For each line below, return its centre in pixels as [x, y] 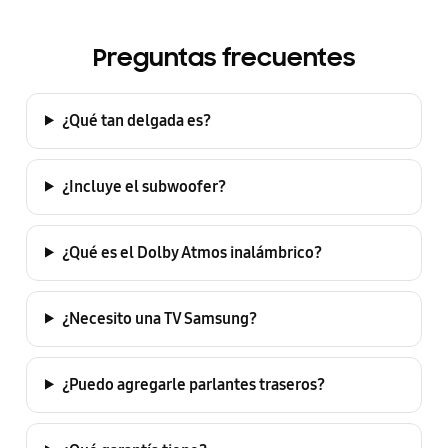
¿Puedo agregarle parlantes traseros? [193, 384]
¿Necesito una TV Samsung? [159, 318]
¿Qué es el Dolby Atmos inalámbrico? [191, 252]
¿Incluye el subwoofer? [143, 186]
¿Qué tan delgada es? [136, 120]
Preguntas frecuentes [224, 59]
